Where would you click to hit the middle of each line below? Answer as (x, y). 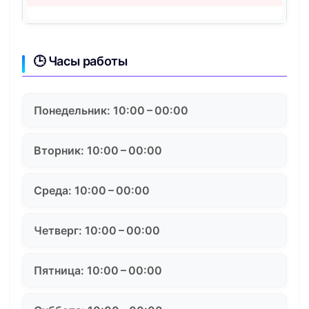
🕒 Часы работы (80, 61)
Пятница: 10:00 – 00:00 (98, 271)
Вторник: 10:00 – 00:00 (98, 151)
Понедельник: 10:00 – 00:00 (111, 111)
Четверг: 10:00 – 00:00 (97, 231)
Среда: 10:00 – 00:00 (92, 191)
